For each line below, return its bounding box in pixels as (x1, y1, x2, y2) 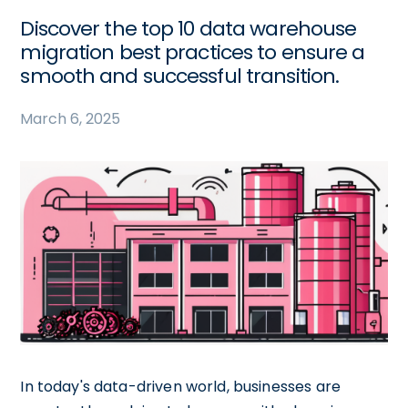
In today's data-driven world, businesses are (20, 375, 341, 397)
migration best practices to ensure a (20, 38, 365, 66)
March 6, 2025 (20, 108, 121, 129)
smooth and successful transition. (20, 62, 340, 90)
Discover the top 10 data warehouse (20, 15, 357, 43)
